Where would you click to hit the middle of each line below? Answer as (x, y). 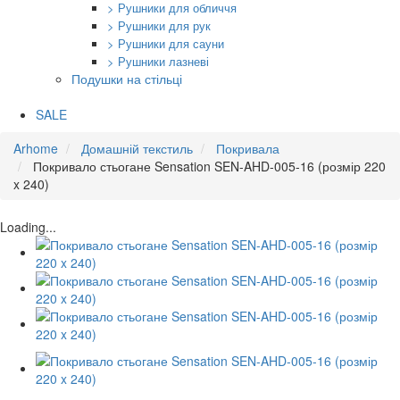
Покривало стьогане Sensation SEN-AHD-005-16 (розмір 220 (209, 166)
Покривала (248, 148)
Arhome (36, 148)
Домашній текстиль (137, 148)
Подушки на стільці (127, 79)
